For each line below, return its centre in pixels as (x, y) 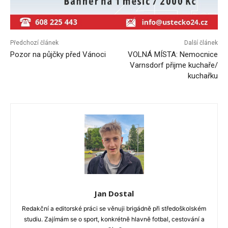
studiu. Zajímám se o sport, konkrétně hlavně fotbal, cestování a (114, 219)
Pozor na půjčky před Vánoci (58, 55)
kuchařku (203, 76)
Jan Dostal (114, 194)
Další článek (201, 43)
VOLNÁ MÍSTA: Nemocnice (173, 55)
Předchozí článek (34, 43)
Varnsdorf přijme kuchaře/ (174, 65)
